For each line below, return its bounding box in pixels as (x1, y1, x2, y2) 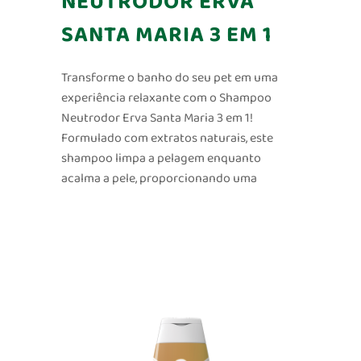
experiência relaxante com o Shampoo (60, 88, 272, 109)
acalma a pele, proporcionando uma (60, 168, 257, 189)
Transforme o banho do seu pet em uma (60, 68, 278, 89)
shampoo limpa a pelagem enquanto (60, 148, 261, 169)
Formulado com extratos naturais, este (60, 128, 273, 149)
